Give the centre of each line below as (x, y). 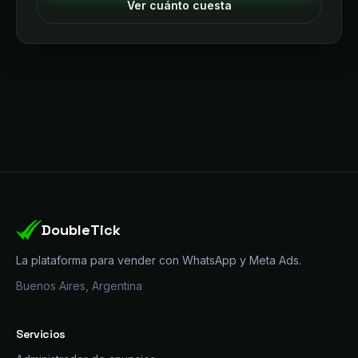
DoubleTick (81, 230)
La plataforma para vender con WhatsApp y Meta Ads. (159, 260)
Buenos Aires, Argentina (79, 286)
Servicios (41, 334)
